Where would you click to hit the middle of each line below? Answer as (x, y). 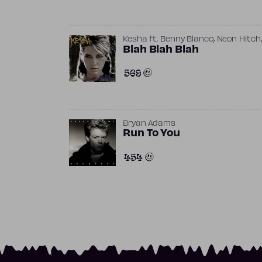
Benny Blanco (187, 39)
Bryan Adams (149, 124)
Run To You (151, 134)
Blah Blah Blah (161, 50)
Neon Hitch (239, 39)
